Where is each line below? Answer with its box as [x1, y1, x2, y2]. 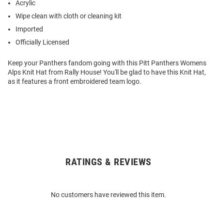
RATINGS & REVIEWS [65, 156, 152, 168]
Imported [15, 25, 43, 33]
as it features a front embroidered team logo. [8, 77, 141, 86]
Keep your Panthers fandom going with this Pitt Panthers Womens [8, 59, 206, 67]
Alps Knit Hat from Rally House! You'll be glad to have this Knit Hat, [8, 68, 206, 77]
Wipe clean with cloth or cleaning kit [15, 12, 122, 20]
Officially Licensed [15, 38, 69, 46]
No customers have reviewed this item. [51, 191, 166, 199]
